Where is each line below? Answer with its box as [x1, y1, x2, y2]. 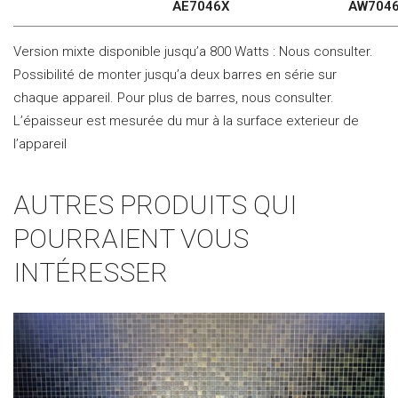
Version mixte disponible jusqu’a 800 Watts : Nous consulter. [13, 43, 373, 60]
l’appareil [13, 135, 67, 152]
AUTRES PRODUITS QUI [13, 188, 297, 220]
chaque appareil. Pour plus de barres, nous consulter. [13, 89, 334, 106]
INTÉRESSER [13, 256, 168, 288]
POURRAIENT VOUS [13, 222, 249, 254]
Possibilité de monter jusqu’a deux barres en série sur [13, 66, 337, 83]
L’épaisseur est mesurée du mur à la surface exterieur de [13, 112, 359, 129]
